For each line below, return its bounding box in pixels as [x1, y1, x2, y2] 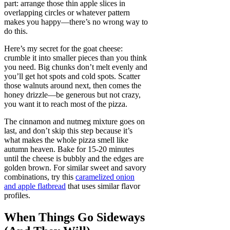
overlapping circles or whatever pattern [4, 8, 130, 17]
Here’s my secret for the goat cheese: [4, 44, 123, 53]
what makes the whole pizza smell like [4, 136, 128, 145]
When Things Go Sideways [4, 210, 145, 224]
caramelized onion [75, 172, 135, 182]
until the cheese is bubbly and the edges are [4, 154, 144, 163]
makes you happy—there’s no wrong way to [4, 17, 148, 27]
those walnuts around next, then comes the [4, 81, 141, 90]
